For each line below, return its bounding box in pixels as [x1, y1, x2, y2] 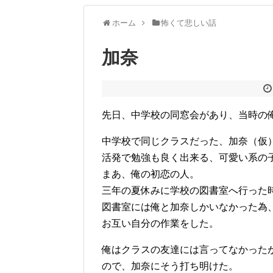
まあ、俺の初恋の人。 [102, 169, 199, 180]
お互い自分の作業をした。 [102, 218, 219, 229]
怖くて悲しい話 [161, 18, 217, 28]
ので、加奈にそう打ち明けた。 [102, 261, 238, 272]
